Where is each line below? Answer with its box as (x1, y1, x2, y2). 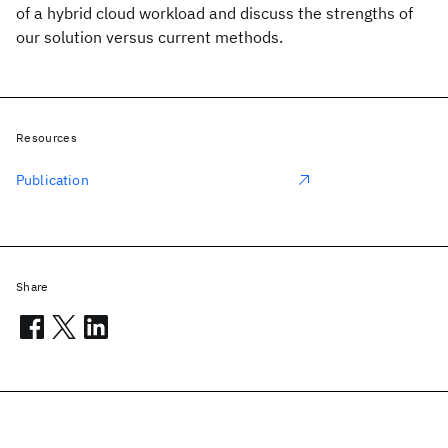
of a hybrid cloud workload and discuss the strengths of (16, 3, 413, 23)
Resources (16, 130, 77, 145)
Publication (16, 171, 89, 189)
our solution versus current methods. (16, 27, 283, 47)
